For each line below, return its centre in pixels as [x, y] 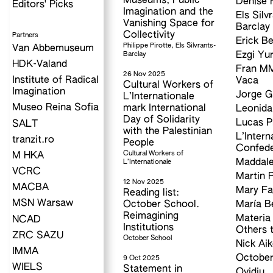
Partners [25, 36]
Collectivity [149, 35]
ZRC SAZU [38, 236]
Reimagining [151, 216]
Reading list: [151, 193]
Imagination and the [168, 12]
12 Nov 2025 [143, 182]
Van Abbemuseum [53, 48]
